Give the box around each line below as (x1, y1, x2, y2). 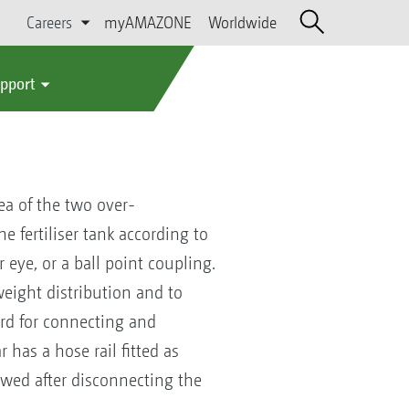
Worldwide (207, 13, 277, 32)
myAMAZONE (103, 13, 192, 32)
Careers (26, 13, 73, 32)
